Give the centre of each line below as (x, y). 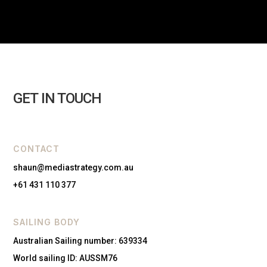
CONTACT (37, 148)
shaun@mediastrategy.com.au (74, 167)
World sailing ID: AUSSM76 (66, 258)
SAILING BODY (47, 222)
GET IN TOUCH (57, 98)
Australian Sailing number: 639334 (80, 240)
